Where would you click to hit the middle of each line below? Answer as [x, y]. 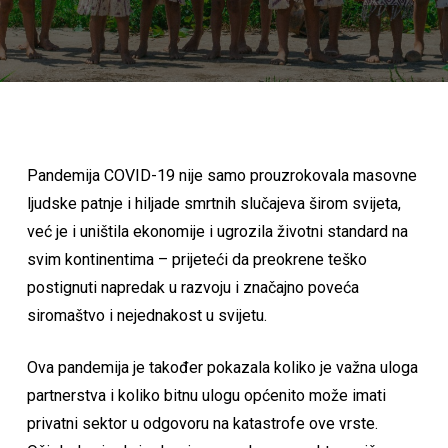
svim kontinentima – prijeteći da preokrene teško [196, 259]
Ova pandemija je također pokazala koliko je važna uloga [222, 367]
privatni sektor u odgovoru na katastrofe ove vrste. [202, 423]
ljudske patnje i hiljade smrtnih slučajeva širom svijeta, [213, 203]
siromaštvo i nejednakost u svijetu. [146, 315]
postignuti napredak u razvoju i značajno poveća [192, 287]
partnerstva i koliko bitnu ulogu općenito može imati [206, 395]
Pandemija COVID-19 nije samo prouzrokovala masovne [221, 175]
